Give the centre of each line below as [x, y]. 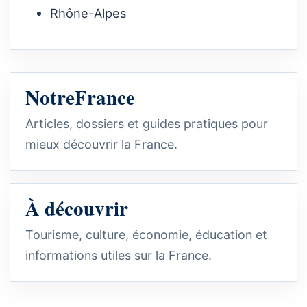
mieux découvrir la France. [101, 144]
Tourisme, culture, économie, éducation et [146, 234]
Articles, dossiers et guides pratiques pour [147, 123]
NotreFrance [80, 97]
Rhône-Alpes [88, 13]
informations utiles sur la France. [119, 255]
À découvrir [77, 208]
